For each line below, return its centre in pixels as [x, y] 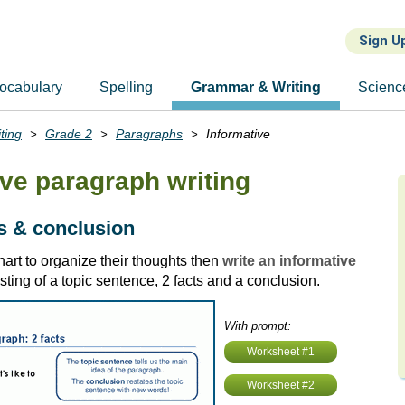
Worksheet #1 [281, 352]
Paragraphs [149, 134]
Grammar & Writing [255, 87]
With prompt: [258, 326]
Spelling [127, 87]
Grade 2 [69, 134]
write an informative [289, 261]
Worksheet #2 [281, 385]
